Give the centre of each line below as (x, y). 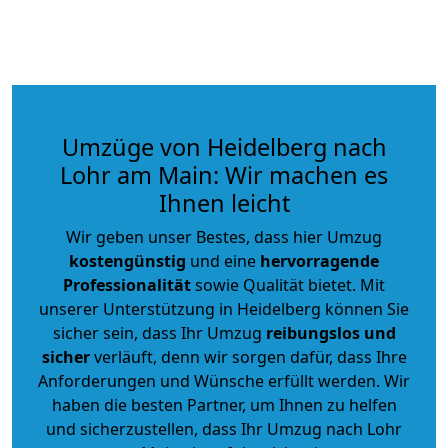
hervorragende (319, 260)
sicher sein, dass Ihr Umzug (159, 332)
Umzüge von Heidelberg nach (224, 146)
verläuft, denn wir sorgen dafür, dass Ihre (248, 356)
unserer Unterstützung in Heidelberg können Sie (224, 308)
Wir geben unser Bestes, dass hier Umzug (224, 236)
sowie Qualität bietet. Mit (288, 284)
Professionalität (127, 284)
